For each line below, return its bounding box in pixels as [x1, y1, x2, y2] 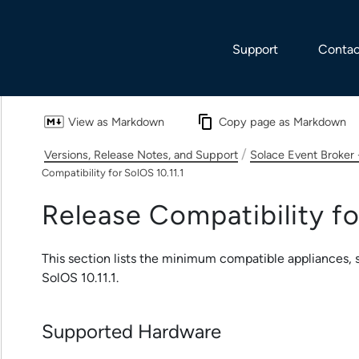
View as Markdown [67, 115, 164, 129]
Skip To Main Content [117, 5, 242, 20]
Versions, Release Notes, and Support [44, 148, 238, 162]
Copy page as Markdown [219, 115, 346, 129]
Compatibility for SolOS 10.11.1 [42, 167, 184, 179]
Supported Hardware [42, 321, 221, 343]
